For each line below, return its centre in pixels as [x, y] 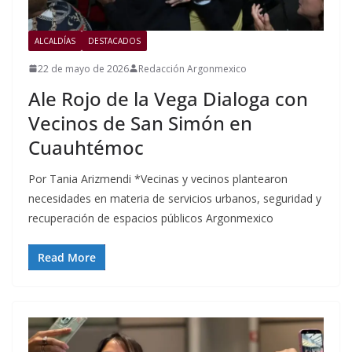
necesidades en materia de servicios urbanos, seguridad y [175, 198]
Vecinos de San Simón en [140, 123]
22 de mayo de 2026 [83, 68]
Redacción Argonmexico [192, 68]
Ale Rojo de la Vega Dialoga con [168, 98]
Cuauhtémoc [86, 147]
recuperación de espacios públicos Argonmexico [151, 218]
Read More [67, 257]
